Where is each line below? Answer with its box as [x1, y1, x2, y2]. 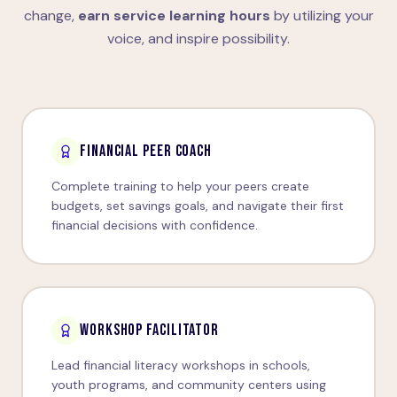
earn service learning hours [77, 6, 270, 25]
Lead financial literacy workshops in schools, [51, 357, 310, 373]
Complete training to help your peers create [51, 178, 309, 194]
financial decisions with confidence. [51, 217, 258, 233]
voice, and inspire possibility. [107, 29, 290, 48]
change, [23, 6, 78, 25]
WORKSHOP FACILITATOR [80, 321, 219, 339]
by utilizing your [269, 6, 374, 25]
